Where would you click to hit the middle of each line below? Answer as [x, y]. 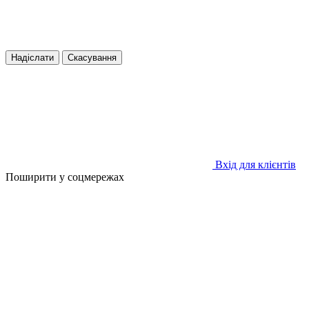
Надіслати [32, 57]
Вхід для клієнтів [256, 164]
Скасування [92, 57]
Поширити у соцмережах [65, 177]
